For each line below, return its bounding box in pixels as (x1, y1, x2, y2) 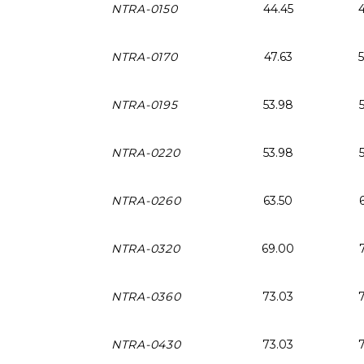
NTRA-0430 (111, 336, 181, 352)
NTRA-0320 (111, 240, 180, 256)
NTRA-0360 (111, 288, 181, 304)
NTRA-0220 (111, 145, 180, 160)
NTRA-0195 (111, 97, 178, 112)
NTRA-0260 (111, 193, 181, 208)
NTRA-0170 (111, 49, 178, 64)
